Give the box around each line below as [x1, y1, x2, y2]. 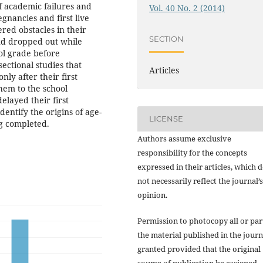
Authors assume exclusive [137, 133, 231, 144]
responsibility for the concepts [137, 147, 247, 158]
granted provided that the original [137, 243, 261, 254]
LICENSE [149, 114, 184, 123]
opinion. [137, 189, 167, 200]
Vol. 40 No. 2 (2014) [149, 2, 225, 14]
